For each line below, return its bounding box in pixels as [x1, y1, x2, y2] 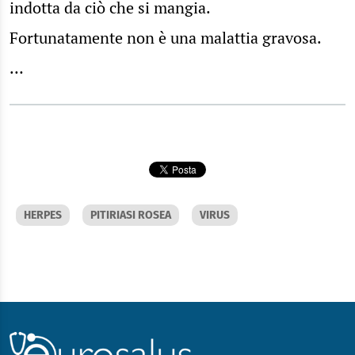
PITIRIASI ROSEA [90, 208, 171, 223]
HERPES [24, 208, 62, 223]
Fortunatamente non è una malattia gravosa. [10, 27, 322, 49]
